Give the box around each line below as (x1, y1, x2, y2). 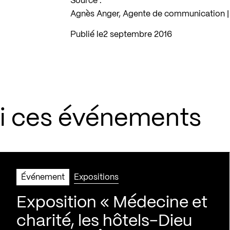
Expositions (74, 173, 119, 181)
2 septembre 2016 (108, 30, 172, 39)
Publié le (70, 30, 104, 39)
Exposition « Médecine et (16, 195, 207, 210)
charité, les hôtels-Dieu (16, 213, 192, 229)
